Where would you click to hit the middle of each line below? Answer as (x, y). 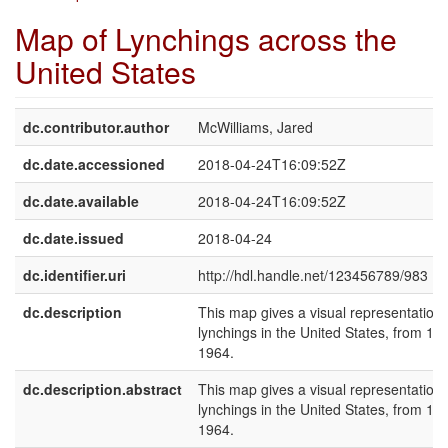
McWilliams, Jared (255, 127)
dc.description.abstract (102, 389)
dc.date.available (81, 201)
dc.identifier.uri (74, 275)
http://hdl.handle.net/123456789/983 (313, 275)
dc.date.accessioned (94, 164)
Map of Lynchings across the (206, 38)
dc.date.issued (73, 238)
